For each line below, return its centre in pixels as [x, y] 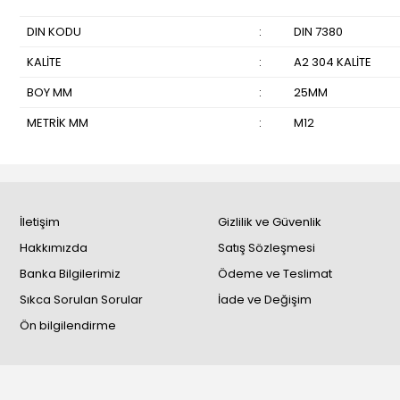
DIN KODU [54, 32]
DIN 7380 [318, 32]
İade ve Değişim [264, 300]
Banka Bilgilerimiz [70, 274]
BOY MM [49, 92]
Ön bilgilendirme [68, 325]
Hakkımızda [54, 248]
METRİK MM [57, 123]
